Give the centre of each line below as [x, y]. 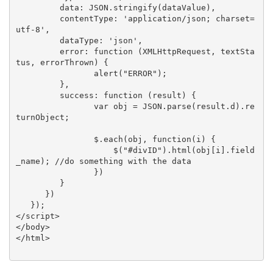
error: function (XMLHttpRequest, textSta [37, 51]
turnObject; [42, 117]
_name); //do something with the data [103, 161]
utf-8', [33, 29]
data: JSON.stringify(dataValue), [37, 7]
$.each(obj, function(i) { [55, 139]
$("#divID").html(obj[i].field [64, 150]
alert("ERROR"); [55, 73]
